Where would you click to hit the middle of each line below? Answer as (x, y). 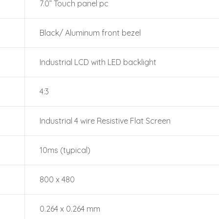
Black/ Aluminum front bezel (90, 33)
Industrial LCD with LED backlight (98, 62)
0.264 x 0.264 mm (70, 209)
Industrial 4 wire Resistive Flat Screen (105, 121)
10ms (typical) (65, 150)
